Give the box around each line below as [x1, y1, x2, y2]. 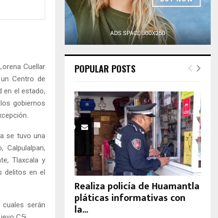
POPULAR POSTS [74, 62, 135, 75]
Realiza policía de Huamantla [74, 178, 200, 195]
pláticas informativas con [74, 190, 185, 207]
